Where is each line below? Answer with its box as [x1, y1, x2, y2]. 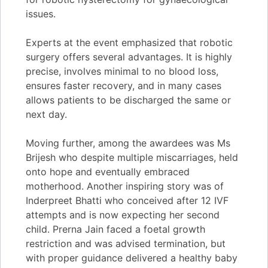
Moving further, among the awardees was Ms [26, 136, 230, 149]
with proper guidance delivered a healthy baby [26, 251, 237, 264]
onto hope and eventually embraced [26, 165, 190, 178]
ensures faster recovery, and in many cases [26, 79, 221, 92]
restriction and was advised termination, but [26, 237, 226, 249]
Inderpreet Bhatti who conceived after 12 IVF [26, 194, 229, 206]
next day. [26, 108, 67, 120]
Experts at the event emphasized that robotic [26, 36, 233, 48]
